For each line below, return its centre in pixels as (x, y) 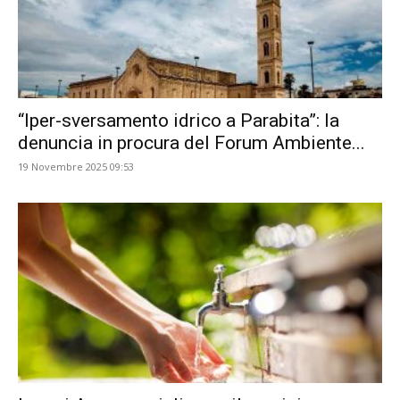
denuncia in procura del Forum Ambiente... (192, 143)
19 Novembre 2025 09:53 (76, 167)
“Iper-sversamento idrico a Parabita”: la (179, 121)
